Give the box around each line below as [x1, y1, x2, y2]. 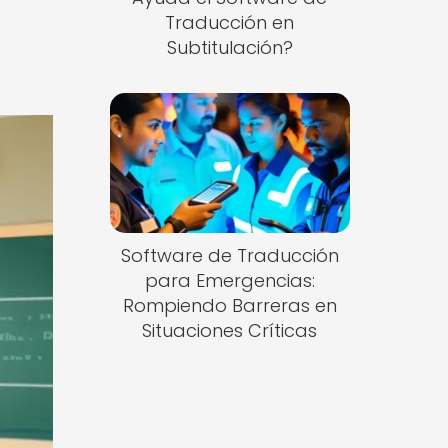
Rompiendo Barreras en [122, 293, 337, 319]
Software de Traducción [120, 243, 339, 269]
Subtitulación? [166, 34, 293, 60]
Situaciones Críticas [142, 318, 318, 344]
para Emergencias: [144, 268, 315, 294]
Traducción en [165, 9, 295, 35]
